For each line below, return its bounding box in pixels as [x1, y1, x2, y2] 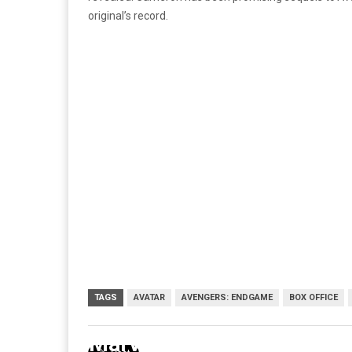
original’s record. [88, 9, 168, 22]
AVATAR [134, 291, 165, 302]
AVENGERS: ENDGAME [181, 291, 273, 302]
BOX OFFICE [289, 291, 338, 302]
